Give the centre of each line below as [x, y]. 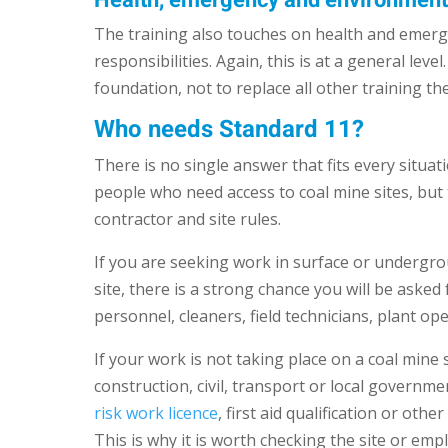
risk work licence [156, 413]
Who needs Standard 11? [229, 130]
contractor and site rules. [188, 219]
